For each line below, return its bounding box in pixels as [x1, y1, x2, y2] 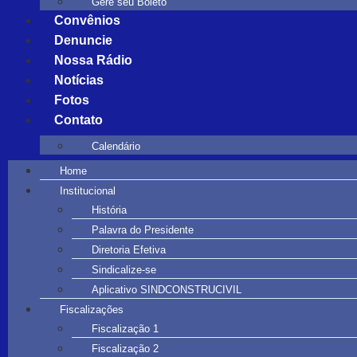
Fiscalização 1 [92, 322, 159, 335]
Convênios [54, 13, 120, 27]
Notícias [54, 73, 104, 87]
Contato [54, 112, 103, 127]
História [92, 203, 127, 216]
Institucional [60, 184, 116, 197]
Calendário [92, 139, 140, 152]
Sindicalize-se [92, 263, 156, 276]
